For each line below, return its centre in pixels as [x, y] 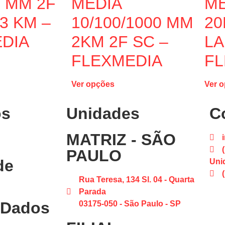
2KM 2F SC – [120, 42]
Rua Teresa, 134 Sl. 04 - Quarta [137, 180]
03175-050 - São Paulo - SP [130, 204]
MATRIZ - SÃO [121, 140]
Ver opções [93, 84]
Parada [92, 192]
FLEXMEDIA [117, 61]
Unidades [103, 114]
